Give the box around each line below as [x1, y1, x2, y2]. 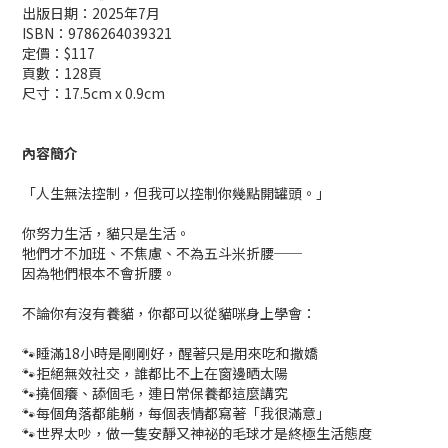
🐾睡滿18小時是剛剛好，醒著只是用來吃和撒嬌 [22, 343, 318, 363]
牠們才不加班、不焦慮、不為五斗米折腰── [22, 243, 302, 263]
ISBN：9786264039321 [22, 23, 172, 43]
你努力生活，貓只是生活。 [22, 223, 190, 243]
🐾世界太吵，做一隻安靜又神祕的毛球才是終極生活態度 [22, 423, 372, 443]
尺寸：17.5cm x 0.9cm [22, 83, 165, 103]
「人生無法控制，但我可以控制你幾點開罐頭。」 [22, 183, 330, 203]
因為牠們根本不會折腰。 [22, 263, 176, 283]
